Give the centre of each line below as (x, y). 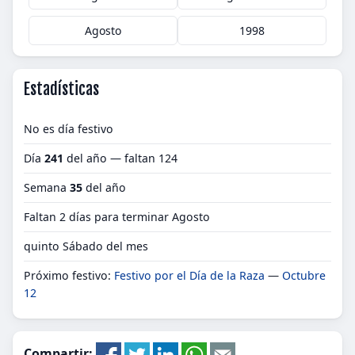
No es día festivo (69, 129)
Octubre (304, 275)
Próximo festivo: (69, 275)
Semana (47, 187)
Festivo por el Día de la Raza (189, 275)
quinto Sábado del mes (86, 246)
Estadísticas (61, 89)
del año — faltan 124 (120, 158)
